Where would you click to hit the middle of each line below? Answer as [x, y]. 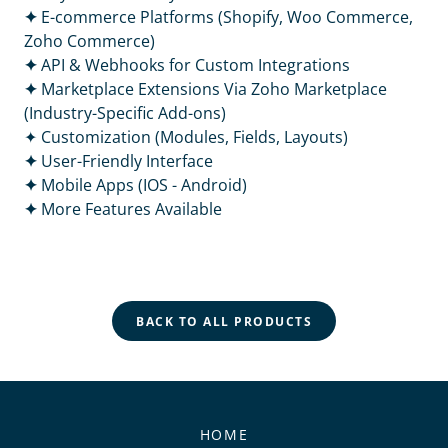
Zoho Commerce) [89, 41]
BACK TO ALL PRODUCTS [224, 321]
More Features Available [131, 209]
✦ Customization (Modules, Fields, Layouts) [186, 137]
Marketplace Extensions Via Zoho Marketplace [214, 89]
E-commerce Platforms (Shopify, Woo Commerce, [227, 17]
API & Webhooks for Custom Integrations [195, 65]
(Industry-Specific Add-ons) [125, 113]
